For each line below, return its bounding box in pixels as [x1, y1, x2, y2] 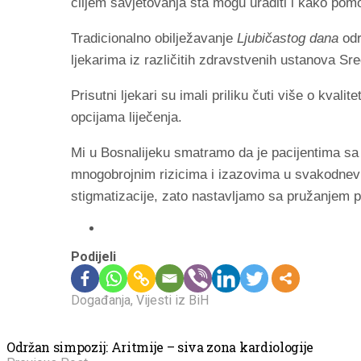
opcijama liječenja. [71, 109, 182, 125]
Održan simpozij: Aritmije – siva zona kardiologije [6, 338, 313, 355]
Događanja [71, 292, 131, 308]
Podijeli [71, 248, 116, 264]
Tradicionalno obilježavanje [71, 30, 233, 46]
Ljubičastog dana [233, 30, 338, 46]
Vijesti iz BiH [136, 292, 209, 308]
